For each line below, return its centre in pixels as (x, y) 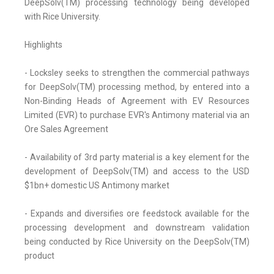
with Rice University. (62, 17)
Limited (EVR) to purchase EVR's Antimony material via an (137, 115)
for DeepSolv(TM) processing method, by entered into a (137, 87)
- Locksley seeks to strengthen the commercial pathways (137, 73)
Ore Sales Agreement (66, 129)
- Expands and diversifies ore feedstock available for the (137, 214)
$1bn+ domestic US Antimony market (97, 186)
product (39, 256)
